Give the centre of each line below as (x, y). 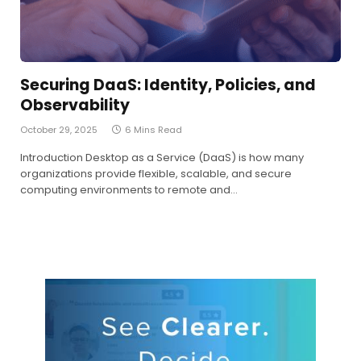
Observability (75, 105)
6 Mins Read (154, 129)
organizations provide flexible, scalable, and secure (156, 173)
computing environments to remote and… (129, 189)
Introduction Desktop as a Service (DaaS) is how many (162, 157)
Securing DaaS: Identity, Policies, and (168, 85)
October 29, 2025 (59, 129)
